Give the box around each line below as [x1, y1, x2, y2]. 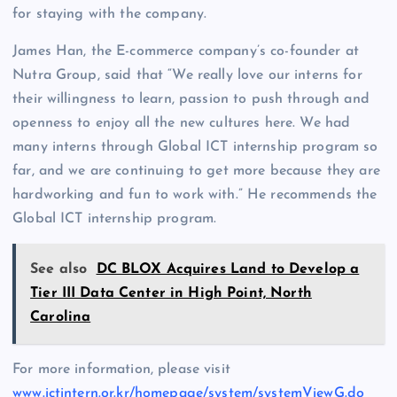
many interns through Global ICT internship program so [12, 139, 378, 154]
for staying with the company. [12, 7, 207, 22]
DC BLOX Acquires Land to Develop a [96, 261, 360, 276]
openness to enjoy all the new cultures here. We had [12, 115, 351, 130]
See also [30, 261, 88, 276]
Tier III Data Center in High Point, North [30, 285, 312, 300]
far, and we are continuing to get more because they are [12, 163, 380, 178]
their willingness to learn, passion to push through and [12, 91, 370, 106]
